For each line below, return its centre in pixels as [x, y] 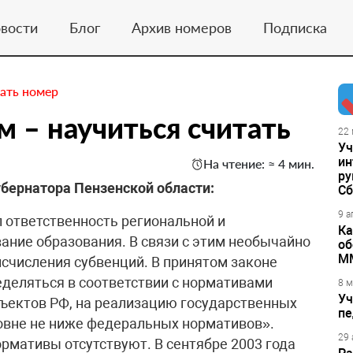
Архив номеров [181, 27]
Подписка [295, 27]
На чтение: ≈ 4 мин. [259, 163]
